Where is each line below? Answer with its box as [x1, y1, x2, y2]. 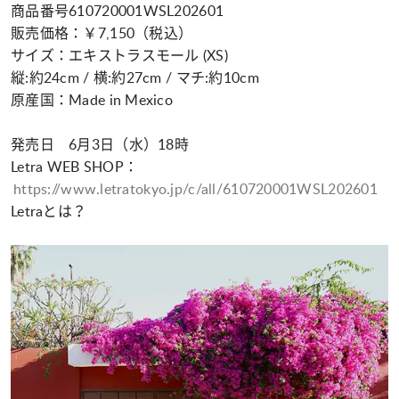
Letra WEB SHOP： [11, 157, 139, 176]
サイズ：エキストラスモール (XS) [11, 45, 243, 65]
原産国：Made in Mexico [11, 90, 174, 110]
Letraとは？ [11, 201, 87, 221]
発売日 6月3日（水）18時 [11, 134, 189, 154]
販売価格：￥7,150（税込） [11, 23, 193, 43]
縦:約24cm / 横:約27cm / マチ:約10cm [11, 68, 259, 87]
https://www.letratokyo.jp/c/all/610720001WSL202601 [13, 179, 378, 199]
